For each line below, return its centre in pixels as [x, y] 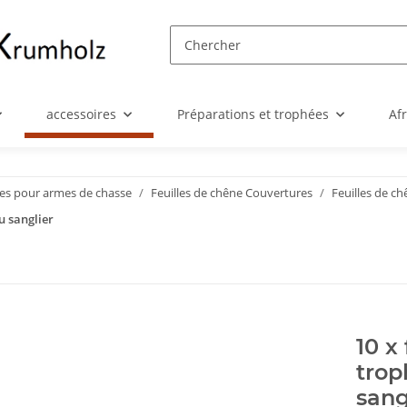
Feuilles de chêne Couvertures [232, 193]
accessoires [81, 114]
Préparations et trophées [253, 114]
